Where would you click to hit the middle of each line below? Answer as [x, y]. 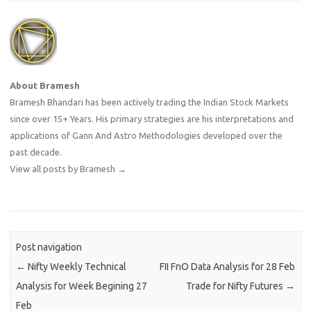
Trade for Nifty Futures [235, 286]
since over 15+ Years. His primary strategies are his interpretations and [152, 119]
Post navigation [49, 247]
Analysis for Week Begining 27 [82, 286]
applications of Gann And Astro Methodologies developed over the [146, 136]
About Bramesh [45, 86]
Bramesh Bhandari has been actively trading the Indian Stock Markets [149, 102]
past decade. [36, 152]
